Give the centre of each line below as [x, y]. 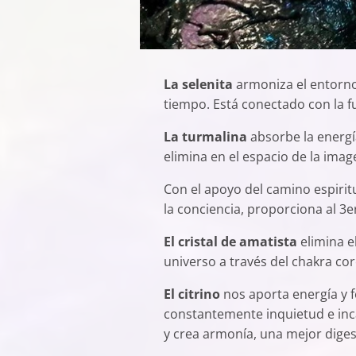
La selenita [198, 85]
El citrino [192, 294]
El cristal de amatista [232, 242]
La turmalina [205, 137]
